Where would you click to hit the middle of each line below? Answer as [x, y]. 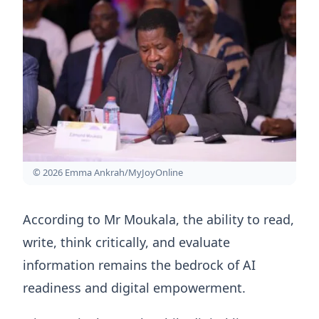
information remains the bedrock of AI [139, 265]
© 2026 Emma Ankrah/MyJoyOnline [108, 172]
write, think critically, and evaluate [126, 242]
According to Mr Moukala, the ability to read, [158, 219]
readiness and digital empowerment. [134, 287]
